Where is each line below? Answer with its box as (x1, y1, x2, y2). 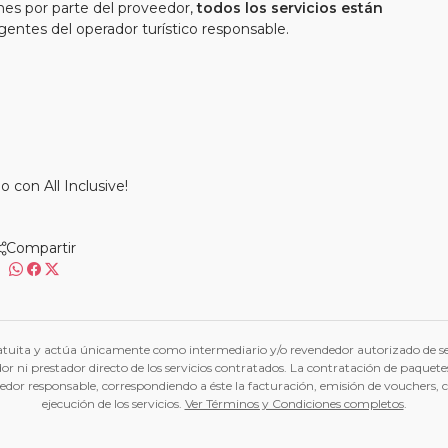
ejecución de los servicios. (41, 396, 185, 411)
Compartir (6, 239, 76, 257)
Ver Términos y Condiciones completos (184, 396, 404, 411)
